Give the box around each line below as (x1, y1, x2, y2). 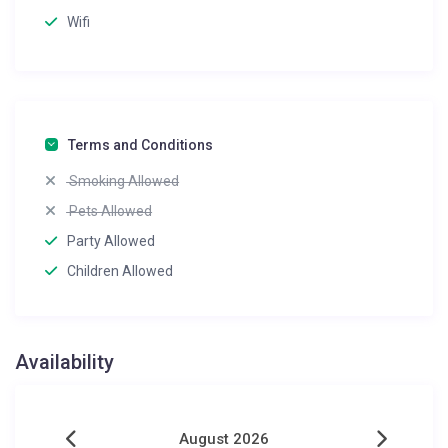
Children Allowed (67, 263, 174, 280)
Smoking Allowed (66, 173, 180, 190)
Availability (15, 350, 115, 375)
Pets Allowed (66, 203, 153, 220)
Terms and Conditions (68, 137, 214, 154)
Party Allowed (67, 233, 156, 250)
